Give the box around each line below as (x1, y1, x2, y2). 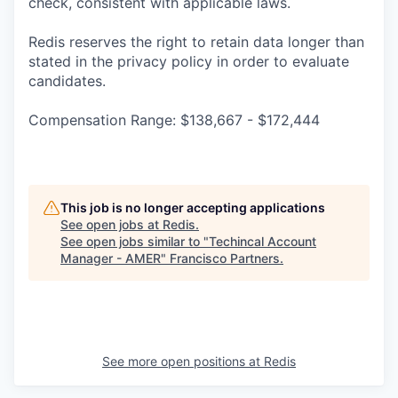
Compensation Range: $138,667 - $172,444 (28, 111, 320, 129)
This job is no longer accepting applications (60, 200, 325, 215)
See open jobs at (60, 217, 163, 232)
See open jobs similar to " (60, 234, 209, 249)
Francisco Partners (170, 251, 280, 266)
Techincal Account (209, 234, 316, 249)
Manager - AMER (60, 251, 161, 266)
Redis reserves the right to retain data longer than (28, 33, 364, 51)
